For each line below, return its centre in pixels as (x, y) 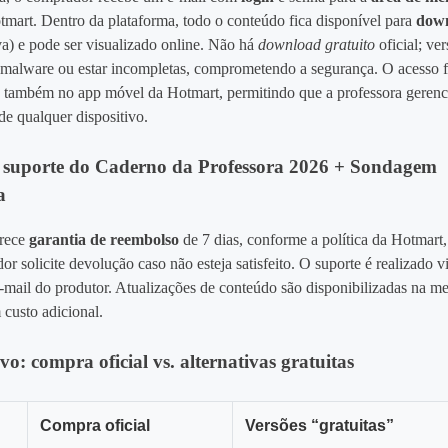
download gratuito (317, 45)
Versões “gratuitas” (320, 425)
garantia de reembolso (104, 239)
